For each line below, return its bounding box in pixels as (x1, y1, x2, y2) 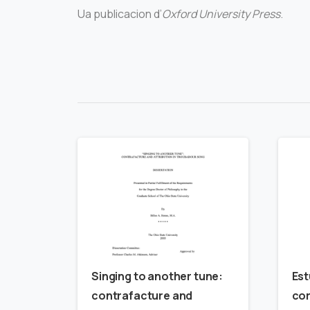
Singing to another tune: (91, 268, 224, 284)
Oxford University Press (162, 6, 280, 22)
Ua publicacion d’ (77, 6, 162, 22)
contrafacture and (91, 287, 193, 303)
